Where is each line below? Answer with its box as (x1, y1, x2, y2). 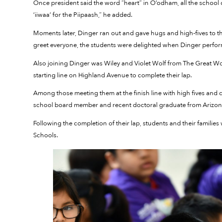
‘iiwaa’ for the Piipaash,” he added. (33, 10, 134, 19)
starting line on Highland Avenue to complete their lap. (33, 70, 194, 80)
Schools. (33, 131, 60, 140)
